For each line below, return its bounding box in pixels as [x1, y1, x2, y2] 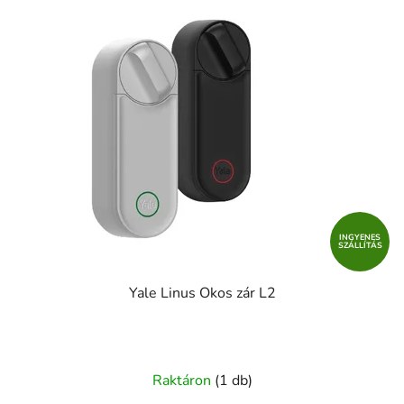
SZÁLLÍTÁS [337, 240, 382, 252]
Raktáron [151, 371, 215, 391]
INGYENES [339, 232, 381, 243]
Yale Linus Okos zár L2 [128, 283, 276, 304]
